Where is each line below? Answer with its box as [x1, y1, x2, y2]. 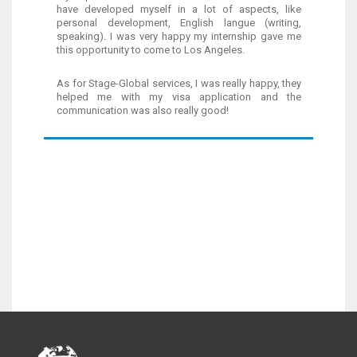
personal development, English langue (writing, [57, 17, 301, 29]
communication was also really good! [57, 104, 231, 116]
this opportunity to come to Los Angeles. [57, 44, 247, 56]
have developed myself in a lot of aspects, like [57, 3, 301, 15]
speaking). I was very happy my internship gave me [57, 30, 301, 42]
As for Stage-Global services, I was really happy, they [57, 77, 301, 89]
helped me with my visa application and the [57, 91, 301, 103]
